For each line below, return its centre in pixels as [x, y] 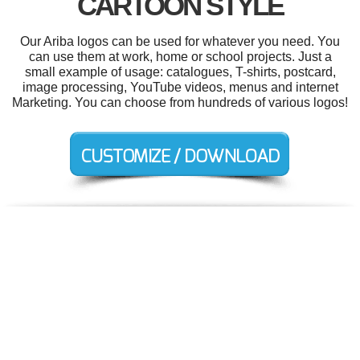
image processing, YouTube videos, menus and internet [180, 88]
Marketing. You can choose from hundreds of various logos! [180, 103]
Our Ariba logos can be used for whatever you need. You [180, 42]
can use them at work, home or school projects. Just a [180, 57]
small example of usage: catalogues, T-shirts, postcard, [180, 72]
